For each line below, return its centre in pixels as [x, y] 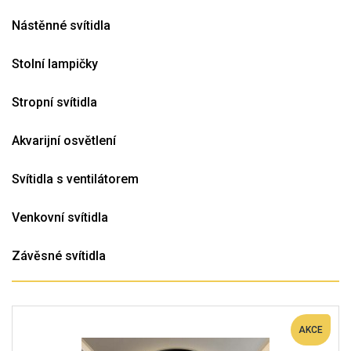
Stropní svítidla [54, 102]
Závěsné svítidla [59, 256]
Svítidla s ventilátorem [75, 179]
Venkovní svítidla [60, 217]
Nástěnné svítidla [61, 25]
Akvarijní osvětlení [64, 141]
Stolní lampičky [55, 64]
